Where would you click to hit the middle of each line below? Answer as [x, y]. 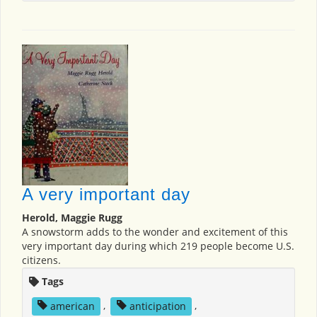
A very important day [106, 195]
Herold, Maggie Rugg [72, 218]
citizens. [41, 260]
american [72, 306]
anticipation [157, 306]
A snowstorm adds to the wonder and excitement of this [155, 232]
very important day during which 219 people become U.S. [158, 246]
